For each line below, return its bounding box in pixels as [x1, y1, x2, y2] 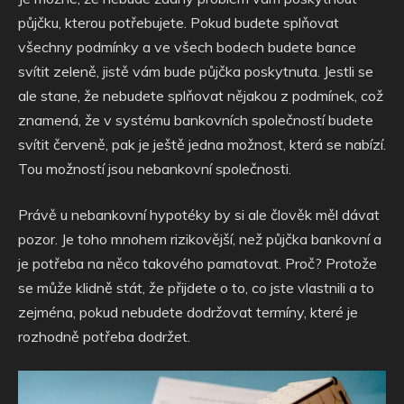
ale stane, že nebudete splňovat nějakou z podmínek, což [18, 87, 383, 105]
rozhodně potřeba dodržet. [18, 327, 190, 345]
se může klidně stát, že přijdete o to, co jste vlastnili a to [18, 279, 374, 297]
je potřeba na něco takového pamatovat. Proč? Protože [18, 254, 377, 272]
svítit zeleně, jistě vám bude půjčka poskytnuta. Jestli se [18, 62, 373, 80]
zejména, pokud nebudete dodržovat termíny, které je [18, 303, 358, 321]
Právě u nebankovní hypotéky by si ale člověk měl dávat [18, 206, 380, 224]
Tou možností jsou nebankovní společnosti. [18, 160, 291, 178]
